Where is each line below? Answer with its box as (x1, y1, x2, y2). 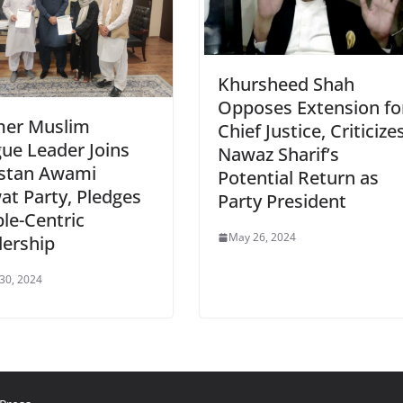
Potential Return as (217, 166, 379, 191)
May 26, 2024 (228, 229, 296, 246)
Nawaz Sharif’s (217, 142, 339, 167)
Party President (217, 189, 346, 214)
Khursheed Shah (217, 72, 354, 97)
